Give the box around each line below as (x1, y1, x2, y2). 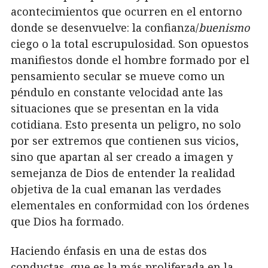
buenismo (199, 20, 249, 35)
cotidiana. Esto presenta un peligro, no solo (11, 117, 241, 132)
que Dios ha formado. (11, 214, 124, 229)
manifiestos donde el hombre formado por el (11, 52, 249, 67)
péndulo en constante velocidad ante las (11, 84, 223, 99)
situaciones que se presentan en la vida (11, 100, 219, 115)
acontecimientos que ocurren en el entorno (11, 4, 242, 19)
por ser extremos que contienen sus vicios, (11, 133, 239, 148)
